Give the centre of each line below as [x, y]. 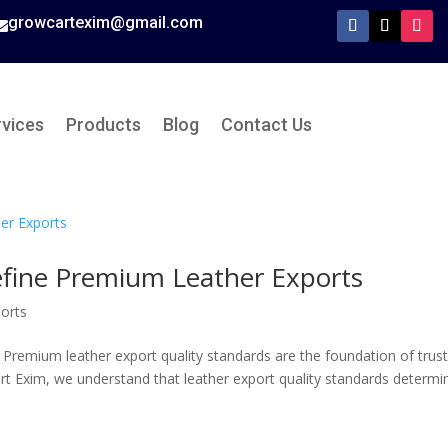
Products [103, 124]
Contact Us [266, 124]
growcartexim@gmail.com [106, 22]
